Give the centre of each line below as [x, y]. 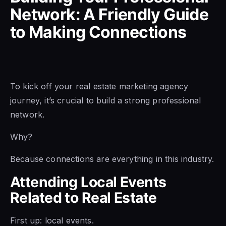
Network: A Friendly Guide [109, 14]
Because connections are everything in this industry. [112, 159]
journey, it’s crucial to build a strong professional [106, 100]
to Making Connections [98, 32]
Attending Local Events [88, 182]
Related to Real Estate [83, 197]
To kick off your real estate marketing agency [99, 86]
